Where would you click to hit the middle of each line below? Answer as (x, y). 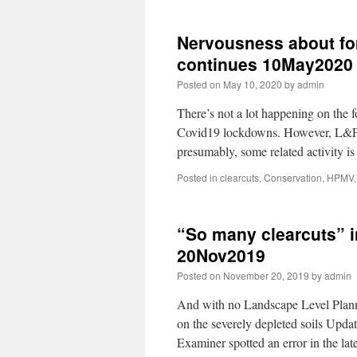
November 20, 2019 (266, 275)
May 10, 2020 (253, 84)
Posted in (197, 177)
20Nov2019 (221, 255)
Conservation (293, 177)
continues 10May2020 (265, 64)
